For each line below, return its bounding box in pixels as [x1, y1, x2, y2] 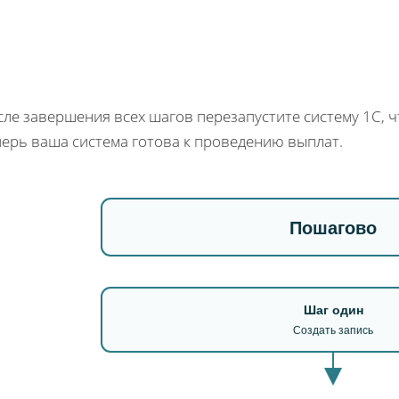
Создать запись [293, 323, 373, 337]
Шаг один [303, 302, 363, 317]
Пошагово [289, 217, 377, 238]
